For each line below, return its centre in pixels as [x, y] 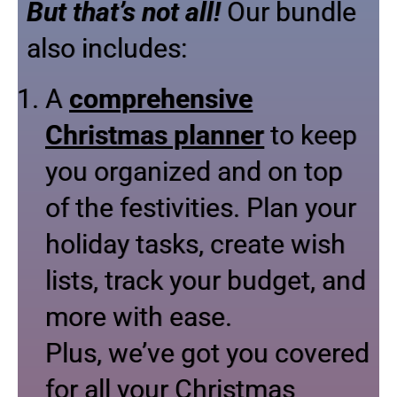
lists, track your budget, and [206, 280]
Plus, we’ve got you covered [207, 353]
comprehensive [161, 98]
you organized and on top [194, 171]
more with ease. [139, 316]
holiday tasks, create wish [195, 244]
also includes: [107, 48]
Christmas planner [155, 135]
